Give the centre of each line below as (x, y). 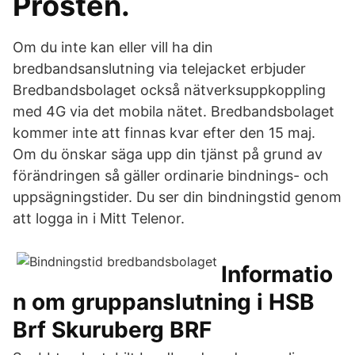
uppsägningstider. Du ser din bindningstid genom (177, 197)
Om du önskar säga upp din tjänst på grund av (168, 154)
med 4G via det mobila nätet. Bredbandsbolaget (174, 111)
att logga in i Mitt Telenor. (99, 218)
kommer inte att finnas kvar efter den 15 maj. (164, 133)
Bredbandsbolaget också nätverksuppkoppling (169, 90)
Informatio (277, 274)
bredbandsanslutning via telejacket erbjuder (159, 69)
